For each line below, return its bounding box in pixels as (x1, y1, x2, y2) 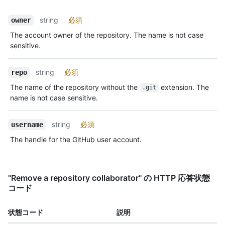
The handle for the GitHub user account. (10, 135, 142, 144)
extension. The (158, 82, 211, 91)
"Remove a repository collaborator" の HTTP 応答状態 (8, 172, 210, 183)
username (11, 120, 43, 129)
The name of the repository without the (10, 82, 140, 91)
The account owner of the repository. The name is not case (10, 30, 203, 39)
